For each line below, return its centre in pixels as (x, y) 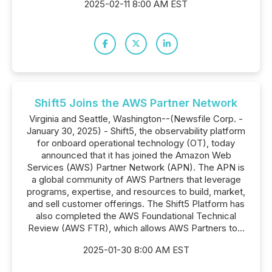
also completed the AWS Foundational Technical (136, 216)
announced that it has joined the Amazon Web (136, 155)
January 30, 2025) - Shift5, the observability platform (136, 131)
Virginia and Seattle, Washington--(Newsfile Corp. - (136, 119)
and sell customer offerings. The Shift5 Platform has (136, 204)
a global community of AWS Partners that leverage (136, 179)
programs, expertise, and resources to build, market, (136, 192)
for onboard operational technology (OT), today (136, 143)
